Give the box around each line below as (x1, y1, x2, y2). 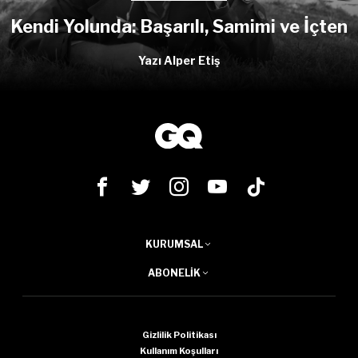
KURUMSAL (145, 237, 203, 250)
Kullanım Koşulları (140, 344, 218, 356)
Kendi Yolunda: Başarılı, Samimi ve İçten (10, 15, 348, 37)
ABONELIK (148, 266, 201, 279)
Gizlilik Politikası (141, 328, 217, 340)
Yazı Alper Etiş (138, 53, 220, 67)
